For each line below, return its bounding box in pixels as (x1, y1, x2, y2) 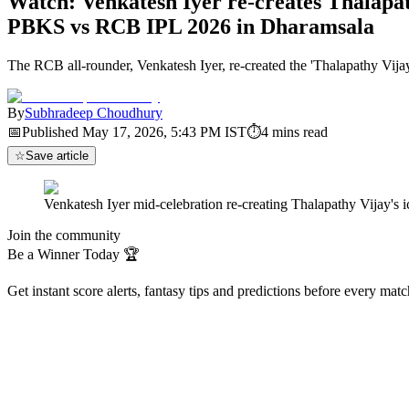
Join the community (7, 226, 121, 243)
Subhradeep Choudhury (25, 104, 163, 121)
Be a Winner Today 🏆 (7, 246, 140, 262)
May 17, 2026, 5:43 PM (82, 123, 221, 140)
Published (22, 123, 79, 140)
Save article (26, 148, 89, 163)
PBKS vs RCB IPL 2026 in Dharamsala (7, 14, 374, 38)
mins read (272, 123, 328, 140)
